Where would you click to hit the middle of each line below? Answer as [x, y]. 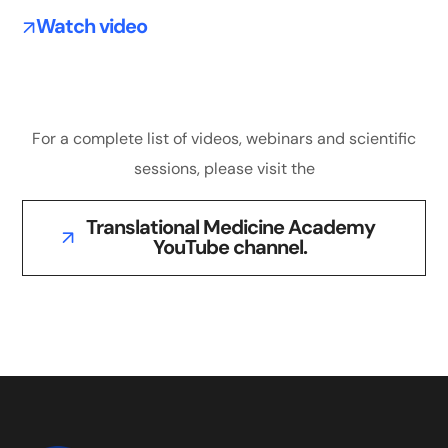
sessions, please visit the [224, 168]
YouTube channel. [230, 246]
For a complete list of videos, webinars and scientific [224, 138]
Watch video [91, 26]
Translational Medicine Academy [230, 226]
